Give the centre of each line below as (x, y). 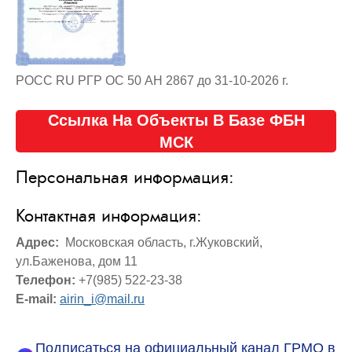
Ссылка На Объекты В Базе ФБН (176, 121)
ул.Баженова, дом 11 (77, 262)
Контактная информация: (109, 216)
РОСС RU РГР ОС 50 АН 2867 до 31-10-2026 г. (152, 81)
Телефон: (47, 280)
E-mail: (38, 299)
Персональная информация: (125, 178)
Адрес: (39, 243)
